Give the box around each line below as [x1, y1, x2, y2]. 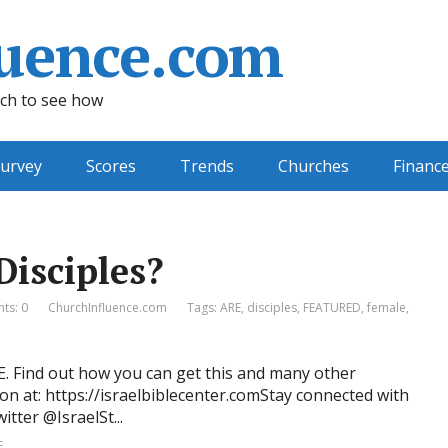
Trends [180, 155, 234, 177]
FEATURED [303, 299, 361, 316]
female [367, 299, 406, 316]
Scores [86, 155, 136, 177]
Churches [278, 155, 349, 177]
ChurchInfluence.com [48, 299, 167, 316]
